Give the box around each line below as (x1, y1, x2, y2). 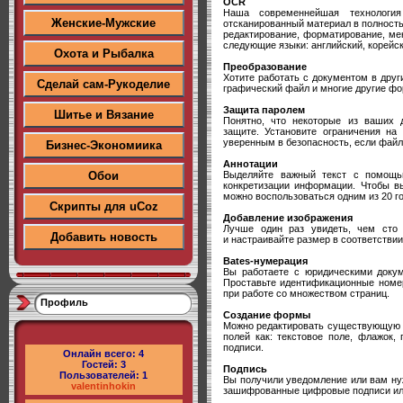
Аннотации (223, 157, 278, 169)
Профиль (40, 297, 88, 308)
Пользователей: (59, 370, 142, 381)
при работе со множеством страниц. (223, 287, 390, 299)
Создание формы (223, 309, 310, 320)
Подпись (223, 363, 267, 374)
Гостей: (81, 359, 121, 370)
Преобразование (223, 60, 307, 72)
